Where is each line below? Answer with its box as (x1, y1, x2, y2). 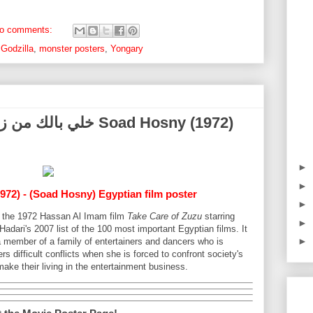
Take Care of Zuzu (127, 213, 202, 224)
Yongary (110, 45, 143, 56)
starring (202, 213, 235, 224)
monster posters (39, 45, 105, 56)
